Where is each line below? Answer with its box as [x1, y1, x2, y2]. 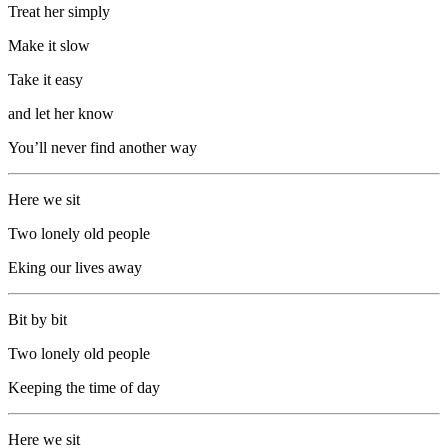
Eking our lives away [8, 258, 142, 276]
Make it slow [8, 36, 90, 54]
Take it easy [8, 70, 83, 88]
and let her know [8, 104, 114, 122]
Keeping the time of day [8, 378, 160, 396]
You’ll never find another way [8, 138, 197, 156]
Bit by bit [8, 310, 67, 328]
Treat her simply [8, 2, 110, 20]
